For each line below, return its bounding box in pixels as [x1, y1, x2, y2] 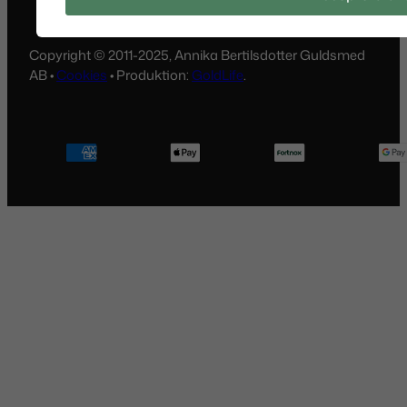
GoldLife [192, 65, 243, 85]
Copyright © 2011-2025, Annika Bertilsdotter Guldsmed [29, 45, 365, 65]
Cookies [56, 65, 107, 85]
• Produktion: [107, 65, 192, 85]
